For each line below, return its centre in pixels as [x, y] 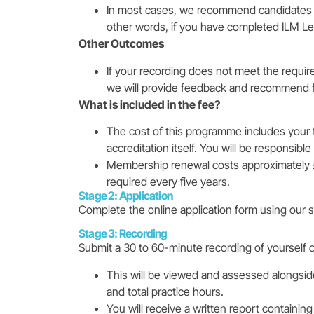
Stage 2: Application [125, 195]
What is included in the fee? [149, 104]
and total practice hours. [165, 291]
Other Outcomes [121, 44]
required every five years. [168, 181]
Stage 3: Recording [123, 234]
